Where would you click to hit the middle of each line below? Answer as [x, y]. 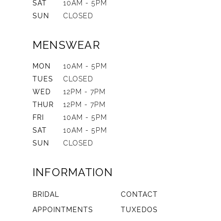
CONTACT [139, 195]
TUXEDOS [139, 210]
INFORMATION [73, 173]
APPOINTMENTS [63, 210]
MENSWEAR [66, 45]
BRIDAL [46, 195]
